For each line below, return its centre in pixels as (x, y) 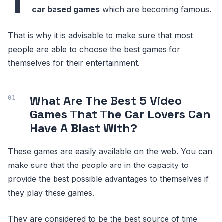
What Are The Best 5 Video (106, 100)
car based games (66, 9)
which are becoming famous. (155, 9)
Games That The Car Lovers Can (120, 114)
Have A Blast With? (83, 128)
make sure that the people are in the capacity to (98, 165)
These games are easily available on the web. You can (110, 151)
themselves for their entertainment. (75, 63)
